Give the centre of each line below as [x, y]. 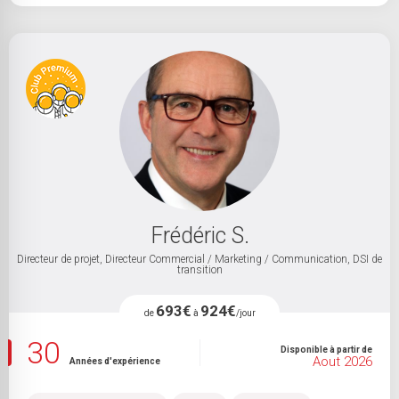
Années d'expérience [115, 361]
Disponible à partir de [326, 350]
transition [199, 270]
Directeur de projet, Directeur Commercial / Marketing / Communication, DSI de [199, 259]
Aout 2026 [342, 362]
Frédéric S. [199, 236]
